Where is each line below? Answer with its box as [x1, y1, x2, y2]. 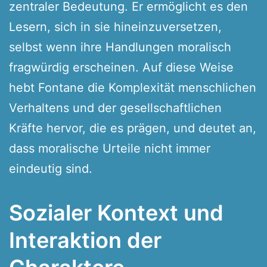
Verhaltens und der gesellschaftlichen [9, 100, 222, 115]
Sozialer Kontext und [9, 199, 223, 226]
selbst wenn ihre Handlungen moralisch [9, 39, 231, 54]
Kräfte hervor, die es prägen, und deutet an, [9, 120, 256, 135]
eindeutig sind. [9, 161, 92, 176]
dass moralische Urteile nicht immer [9, 141, 210, 156]
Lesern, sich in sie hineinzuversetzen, [9, 19, 222, 34]
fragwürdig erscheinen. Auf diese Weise [9, 60, 234, 74]
